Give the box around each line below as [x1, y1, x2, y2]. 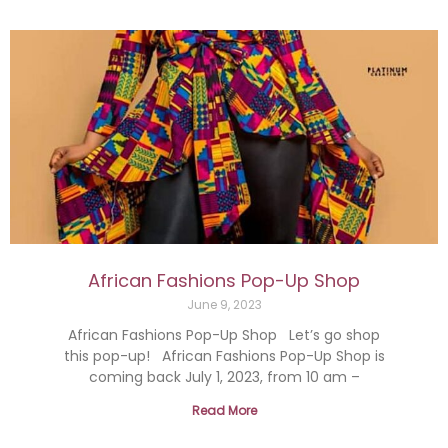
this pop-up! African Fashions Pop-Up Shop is [63, 346, 385, 366]
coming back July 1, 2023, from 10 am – [88, 367, 360, 387]
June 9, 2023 [186, 296, 262, 313]
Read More [191, 402, 257, 419]
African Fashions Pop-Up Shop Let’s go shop [68, 325, 380, 345]
